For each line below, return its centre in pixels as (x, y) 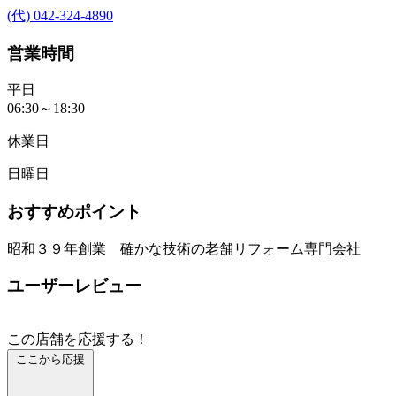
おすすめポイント (74, 211)
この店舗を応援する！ (78, 339)
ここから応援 (50, 360)
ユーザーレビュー (74, 286)
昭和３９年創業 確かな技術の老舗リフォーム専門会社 (184, 248)
